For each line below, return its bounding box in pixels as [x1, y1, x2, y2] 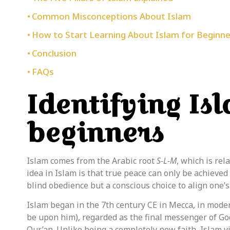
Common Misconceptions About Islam [32, 10, 191, 22]
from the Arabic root [74, 155, 157, 166]
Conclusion [32, 47, 77, 59]
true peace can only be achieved [105, 167, 228, 179]
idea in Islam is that [27, 167, 105, 179]
